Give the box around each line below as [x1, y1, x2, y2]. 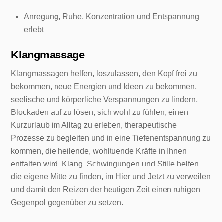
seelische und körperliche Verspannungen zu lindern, [11, 95, 198, 104]
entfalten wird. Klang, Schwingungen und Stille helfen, [11, 160, 201, 168]
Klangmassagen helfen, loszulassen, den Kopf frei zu [11, 69, 198, 78]
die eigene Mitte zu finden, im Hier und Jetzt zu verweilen [11, 172, 211, 181]
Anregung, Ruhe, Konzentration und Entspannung [24, 12, 199, 21]
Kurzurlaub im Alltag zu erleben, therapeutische [11, 121, 177, 130]
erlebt [24, 25, 44, 34]
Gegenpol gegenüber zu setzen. [11, 198, 124, 207]
